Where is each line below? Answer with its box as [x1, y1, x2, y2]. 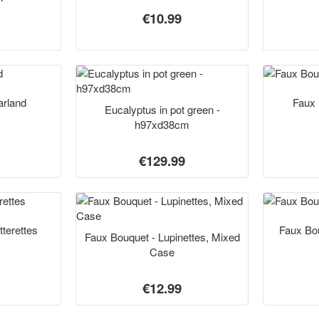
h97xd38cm [135, 117, 189, 132]
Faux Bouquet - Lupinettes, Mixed [84, 229, 240, 244]
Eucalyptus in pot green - [104, 102, 220, 117]
